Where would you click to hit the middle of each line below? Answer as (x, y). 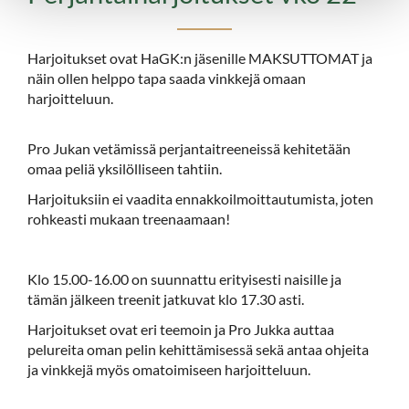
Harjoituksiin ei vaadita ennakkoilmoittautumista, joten (200, 199)
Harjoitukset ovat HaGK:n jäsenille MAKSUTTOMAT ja (200, 58)
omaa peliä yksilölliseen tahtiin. (125, 169)
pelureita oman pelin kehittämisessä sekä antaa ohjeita (198, 350)
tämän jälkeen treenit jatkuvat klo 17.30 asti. (166, 299)
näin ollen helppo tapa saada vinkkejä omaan (167, 79)
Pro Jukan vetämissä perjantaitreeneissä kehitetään (189, 149)
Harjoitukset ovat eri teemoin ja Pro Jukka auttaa (181, 330)
